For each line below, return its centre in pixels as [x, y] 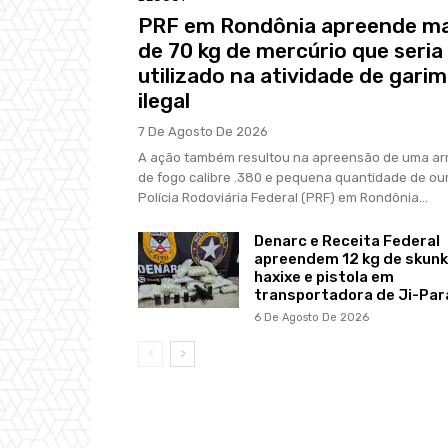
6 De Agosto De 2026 [311, 318]
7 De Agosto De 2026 [203, 132]
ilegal [164, 101]
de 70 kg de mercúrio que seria [290, 51]
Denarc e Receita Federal [346, 241]
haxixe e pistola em [323, 277]
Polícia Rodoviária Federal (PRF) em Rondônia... [283, 198]
